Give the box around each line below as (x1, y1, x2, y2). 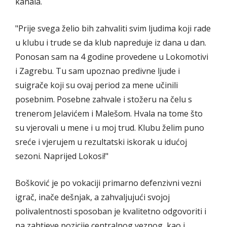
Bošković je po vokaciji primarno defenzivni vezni (15, 177, 201, 188)
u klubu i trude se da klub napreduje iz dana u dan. (15, 36, 206, 48)
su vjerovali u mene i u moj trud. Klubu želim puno (15, 122, 204, 133)
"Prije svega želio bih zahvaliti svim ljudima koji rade (15, 22, 211, 34)
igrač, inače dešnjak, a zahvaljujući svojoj (15, 191, 170, 203)
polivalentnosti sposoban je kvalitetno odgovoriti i (15, 205, 206, 217)
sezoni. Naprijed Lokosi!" (15, 150, 108, 162)
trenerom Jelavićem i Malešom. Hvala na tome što (15, 107, 203, 119)
